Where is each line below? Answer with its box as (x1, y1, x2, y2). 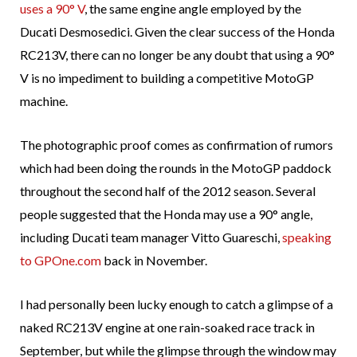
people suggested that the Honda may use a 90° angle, (20, 206, 312, 222)
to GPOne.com (20, 253, 101, 269)
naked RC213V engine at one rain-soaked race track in (20, 320, 315, 335)
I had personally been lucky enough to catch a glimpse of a (20, 296, 333, 312)
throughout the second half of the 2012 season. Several (20, 183, 316, 199)
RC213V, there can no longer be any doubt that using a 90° (20, 47, 335, 63)
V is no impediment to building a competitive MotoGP (20, 70, 314, 86)
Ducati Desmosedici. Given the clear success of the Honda (20, 24, 335, 40)
